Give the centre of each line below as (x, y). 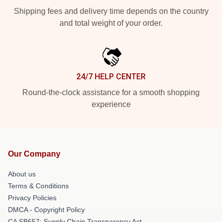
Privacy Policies (32, 198)
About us (22, 174)
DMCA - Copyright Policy (46, 210)
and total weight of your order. (111, 23)
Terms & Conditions (38, 186)
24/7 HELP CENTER (111, 77)
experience (111, 104)
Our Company (34, 154)
